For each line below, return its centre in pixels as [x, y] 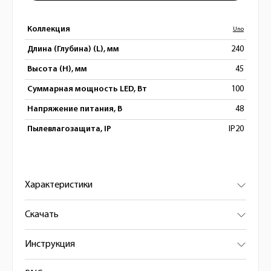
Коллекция [49, 29]
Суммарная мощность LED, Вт [87, 89]
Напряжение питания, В [75, 109]
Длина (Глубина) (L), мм [73, 49]
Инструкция [50, 244]
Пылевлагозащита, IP [69, 129]
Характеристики [59, 185]
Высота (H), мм [57, 69]
